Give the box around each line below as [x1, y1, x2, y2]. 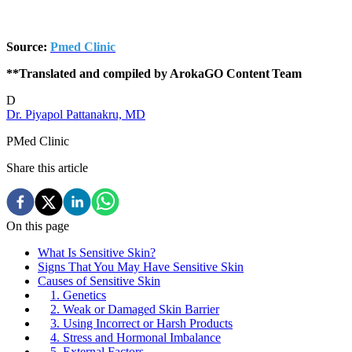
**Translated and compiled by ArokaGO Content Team [6, 66, 302, 80]
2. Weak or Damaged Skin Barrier [50, 302, 219, 316]
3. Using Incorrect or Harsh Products [50, 316, 233, 330]
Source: [6, 39, 50, 53]
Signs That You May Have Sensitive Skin [38, 259, 244, 273]
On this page [6, 218, 69, 233]
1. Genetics [50, 288, 106, 302]
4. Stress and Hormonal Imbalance [50, 330, 221, 344]
